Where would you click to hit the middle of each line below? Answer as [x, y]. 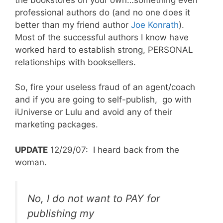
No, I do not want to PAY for [94, 199]
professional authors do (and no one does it [103, 12]
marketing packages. [56, 125]
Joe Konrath [155, 25]
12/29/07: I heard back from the [113, 150]
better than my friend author [73, 25]
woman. [31, 162]
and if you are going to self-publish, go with [103, 100]
